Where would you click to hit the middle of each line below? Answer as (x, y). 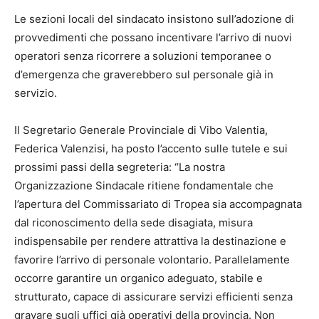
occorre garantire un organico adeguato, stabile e (138, 278)
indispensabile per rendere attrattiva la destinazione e (150, 241)
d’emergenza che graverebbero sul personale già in (144, 75)
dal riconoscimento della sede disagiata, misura (134, 223)
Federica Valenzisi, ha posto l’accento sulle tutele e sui (151, 149)
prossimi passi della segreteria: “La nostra (120, 167)
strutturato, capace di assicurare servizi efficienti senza (153, 297)
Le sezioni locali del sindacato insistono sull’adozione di (154, 19)
